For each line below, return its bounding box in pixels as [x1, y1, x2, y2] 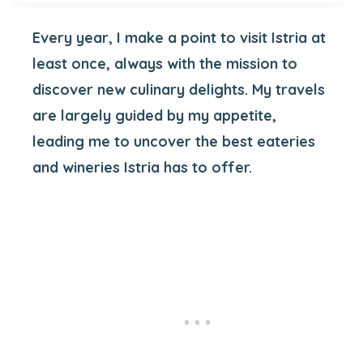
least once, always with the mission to [32, 54, 297, 73]
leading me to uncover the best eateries [32, 132, 315, 151]
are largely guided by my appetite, [32, 106, 276, 125]
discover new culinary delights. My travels [32, 80, 325, 99]
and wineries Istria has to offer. [32, 158, 252, 177]
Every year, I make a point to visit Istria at [32, 28, 326, 47]
